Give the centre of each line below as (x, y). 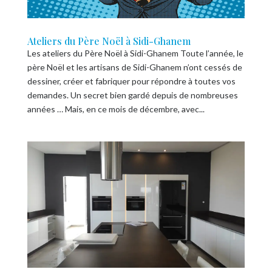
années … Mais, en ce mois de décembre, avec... (116, 109)
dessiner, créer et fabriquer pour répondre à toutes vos (131, 81)
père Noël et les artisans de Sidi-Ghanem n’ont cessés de (134, 67)
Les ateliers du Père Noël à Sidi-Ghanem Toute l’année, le (135, 53)
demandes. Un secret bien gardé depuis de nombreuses (132, 95)
